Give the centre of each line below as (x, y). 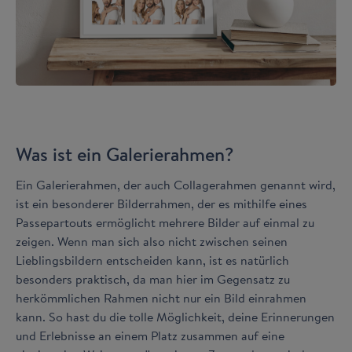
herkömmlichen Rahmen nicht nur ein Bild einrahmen (161, 298)
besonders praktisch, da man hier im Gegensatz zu (153, 279)
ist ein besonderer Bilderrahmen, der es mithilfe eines (161, 203)
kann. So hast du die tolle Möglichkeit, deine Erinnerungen (175, 317)
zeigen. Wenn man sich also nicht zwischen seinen (152, 241)
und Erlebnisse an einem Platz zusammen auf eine (150, 335)
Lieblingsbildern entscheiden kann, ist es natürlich (152, 260)
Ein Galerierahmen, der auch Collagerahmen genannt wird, (176, 185)
